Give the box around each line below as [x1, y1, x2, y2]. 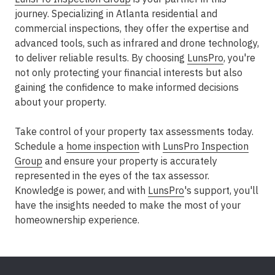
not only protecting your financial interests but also [15, 66, 242, 79]
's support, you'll [184, 184, 258, 196]
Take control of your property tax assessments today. [15, 125, 254, 137]
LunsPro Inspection [163, 140, 249, 152]
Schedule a [15, 140, 66, 152]
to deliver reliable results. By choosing [15, 52, 187, 64]
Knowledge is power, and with [15, 184, 148, 196]
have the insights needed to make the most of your [15, 199, 241, 211]
